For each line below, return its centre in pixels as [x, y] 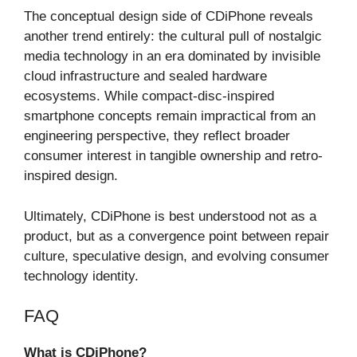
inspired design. [71, 176]
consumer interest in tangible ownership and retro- [173, 156]
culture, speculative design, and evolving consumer [177, 256]
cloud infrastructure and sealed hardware [145, 76]
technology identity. [81, 276]
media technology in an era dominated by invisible [172, 57]
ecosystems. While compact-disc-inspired [149, 96]
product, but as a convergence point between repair [177, 236]
